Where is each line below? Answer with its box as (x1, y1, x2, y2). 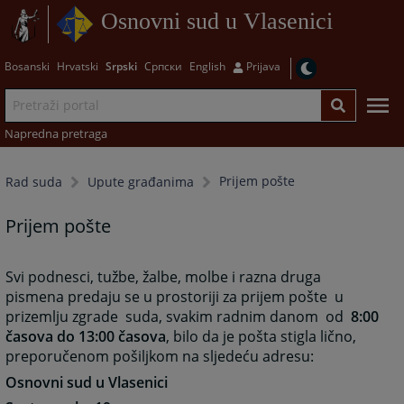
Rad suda (5, 173, 63, 191)
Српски (143, 58, 182, 74)
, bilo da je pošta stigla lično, (166, 326, 357, 347)
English (188, 58, 225, 74)
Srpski (105, 58, 137, 74)
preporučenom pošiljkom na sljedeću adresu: (5, 346, 315, 367)
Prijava (245, 58, 280, 74)
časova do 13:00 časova (5, 326, 167, 347)
